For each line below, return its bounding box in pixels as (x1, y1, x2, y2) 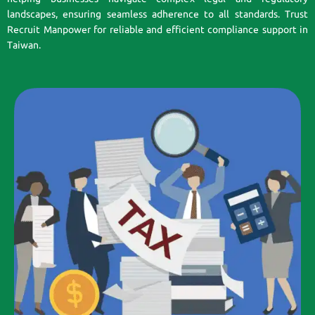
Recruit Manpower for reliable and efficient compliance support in (7, 24, 308, 36)
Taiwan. (7, 39, 41, 51)
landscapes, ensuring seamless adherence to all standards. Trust (7, 8, 308, 20)
